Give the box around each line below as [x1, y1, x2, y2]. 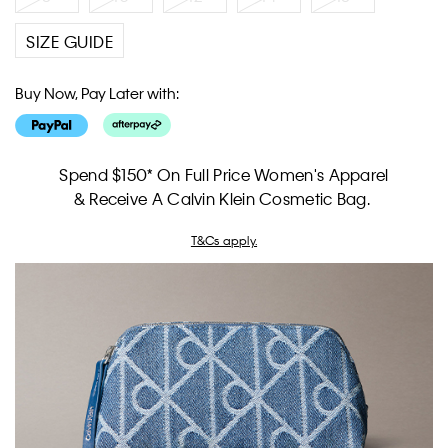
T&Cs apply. [190, 231, 258, 248]
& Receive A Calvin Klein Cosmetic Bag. [73, 187, 375, 209]
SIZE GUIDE [26, 31, 113, 53]
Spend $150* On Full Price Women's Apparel [59, 163, 389, 185]
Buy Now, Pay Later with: [15, 83, 179, 104]
